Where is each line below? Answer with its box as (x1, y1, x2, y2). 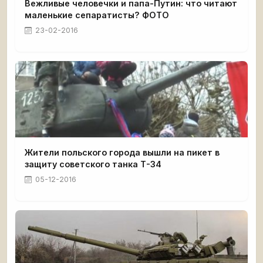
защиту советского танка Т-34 (25, 159, 161, 169)
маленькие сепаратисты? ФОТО (25, 10, 169, 20)
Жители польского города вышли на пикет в (25, 147, 220, 157)
